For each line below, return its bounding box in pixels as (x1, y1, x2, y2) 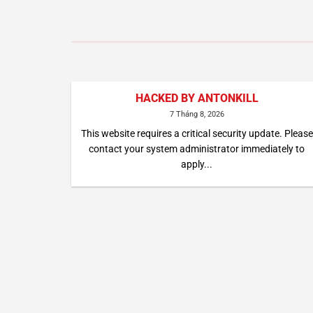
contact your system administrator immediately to (89, 143, 305, 154)
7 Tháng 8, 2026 (169, 109, 224, 119)
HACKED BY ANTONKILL (135, 92, 259, 105)
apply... (181, 158, 213, 170)
